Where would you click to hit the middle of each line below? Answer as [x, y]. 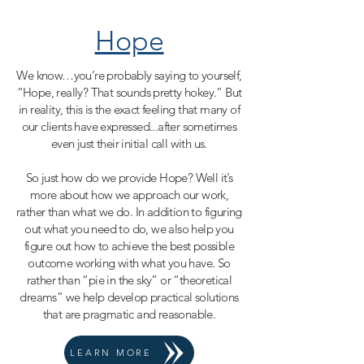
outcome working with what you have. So [129, 263]
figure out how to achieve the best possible [129, 246]
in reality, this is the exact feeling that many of [129, 109]
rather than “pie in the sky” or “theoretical [129, 280]
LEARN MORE [111, 353]
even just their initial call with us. [129, 143]
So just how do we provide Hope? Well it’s [129, 178]
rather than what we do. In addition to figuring [129, 212]
